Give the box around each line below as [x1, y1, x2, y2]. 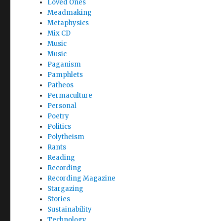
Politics [47, 122, 72, 131]
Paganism [47, 60, 81, 69]
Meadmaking [47, 8, 92, 17]
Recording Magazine [47, 174, 116, 183]
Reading [47, 153, 75, 162]
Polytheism [47, 132, 85, 141]
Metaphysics [47, 18, 89, 27]
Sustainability [47, 205, 92, 214]
